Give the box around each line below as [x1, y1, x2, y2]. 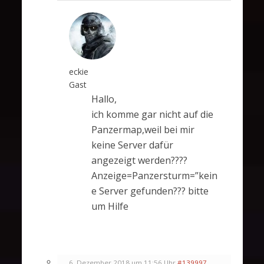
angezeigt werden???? [91, 153, 187, 167]
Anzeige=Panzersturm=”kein [91, 169, 217, 182]
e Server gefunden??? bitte [91, 184, 209, 197]
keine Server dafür [91, 138, 173, 151]
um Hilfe [91, 199, 128, 213]
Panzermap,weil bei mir [91, 123, 194, 136]
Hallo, [91, 92, 117, 105]
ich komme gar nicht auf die [91, 107, 213, 121]
